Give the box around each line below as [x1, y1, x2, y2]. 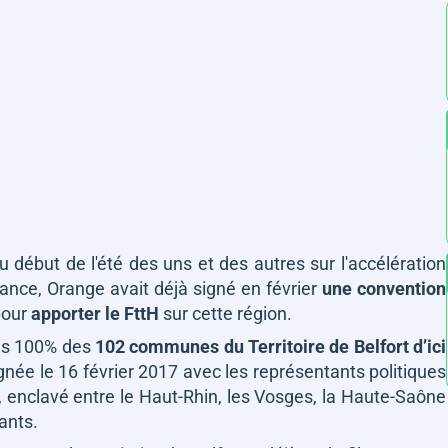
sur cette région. [159, 303, 292, 324]
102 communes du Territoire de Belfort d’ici [95, 336, 446, 357]
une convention [322, 278, 446, 299]
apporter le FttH [31, 303, 159, 324]
